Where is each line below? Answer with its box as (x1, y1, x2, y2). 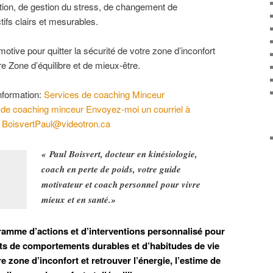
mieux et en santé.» (41, 193, 116, 206)
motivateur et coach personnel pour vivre (41, 177, 201, 191)
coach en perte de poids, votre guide (41, 162, 182, 175)
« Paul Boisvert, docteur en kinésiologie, (41, 147, 198, 160)
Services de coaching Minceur (43, 88, 165, 101)
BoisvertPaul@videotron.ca (2, 117, 110, 130)
